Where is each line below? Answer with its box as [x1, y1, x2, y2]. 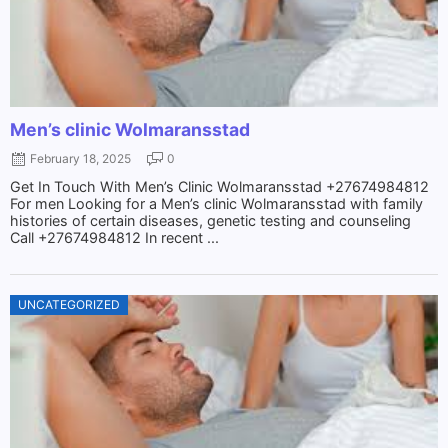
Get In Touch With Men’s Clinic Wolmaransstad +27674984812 [10, 177, 429, 195]
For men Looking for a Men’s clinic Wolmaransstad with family [10, 194, 423, 212]
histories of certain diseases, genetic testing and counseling [10, 211, 411, 229]
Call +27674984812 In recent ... [10, 228, 219, 246]
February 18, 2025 [30, 150, 131, 166]
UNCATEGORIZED [18, 296, 120, 312]
